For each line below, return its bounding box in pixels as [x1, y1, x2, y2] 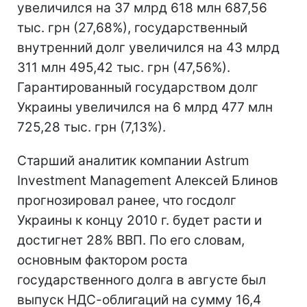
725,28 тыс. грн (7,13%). [17, 119, 166, 135]
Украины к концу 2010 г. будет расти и [17, 212, 262, 228]
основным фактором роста [17, 251, 188, 268]
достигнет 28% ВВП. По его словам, [17, 232, 245, 248]
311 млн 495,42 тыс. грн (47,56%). [17, 59, 230, 75]
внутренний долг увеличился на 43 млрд [17, 39, 280, 56]
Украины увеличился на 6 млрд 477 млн [17, 99, 273, 115]
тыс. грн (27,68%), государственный [17, 19, 247, 36]
